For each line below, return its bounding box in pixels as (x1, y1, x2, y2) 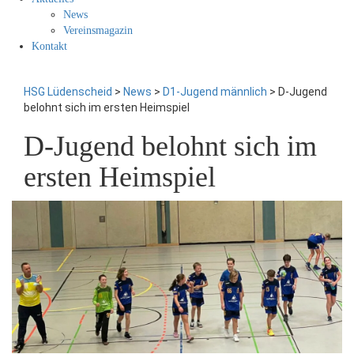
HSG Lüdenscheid (24, 85, 112, 98)
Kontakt (32, 40, 67, 52)
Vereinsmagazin (63, 24, 133, 36)
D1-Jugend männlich (163, 85, 267, 98)
